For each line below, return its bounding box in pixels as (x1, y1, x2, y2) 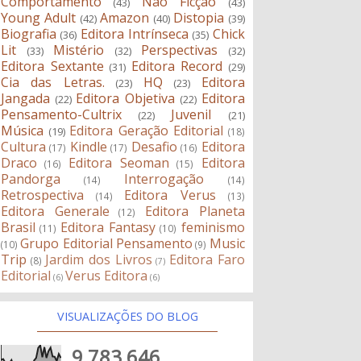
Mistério (53, 41, 105, 60)
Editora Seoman (68, 154, 170, 172)
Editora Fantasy (60, 218, 156, 237)
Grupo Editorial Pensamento (20, 234, 193, 253)
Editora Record (131, 57, 223, 76)
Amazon (100, 9, 150, 27)
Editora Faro (168, 251, 245, 269)
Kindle (69, 138, 107, 156)
